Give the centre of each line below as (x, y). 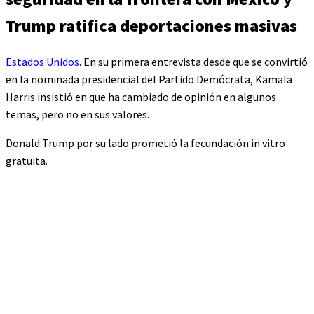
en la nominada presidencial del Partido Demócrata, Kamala (149, 79)
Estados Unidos (42, 61)
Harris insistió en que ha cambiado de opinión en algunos (141, 96)
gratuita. (27, 160)
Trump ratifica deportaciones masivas (151, 25)
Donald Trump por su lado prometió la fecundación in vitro (145, 143)
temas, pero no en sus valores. (77, 114)
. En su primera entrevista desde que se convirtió (193, 61)
